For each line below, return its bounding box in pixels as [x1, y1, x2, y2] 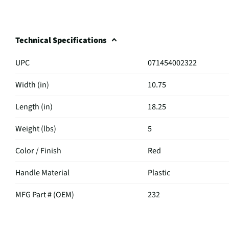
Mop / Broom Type [15, 211, 78, 222]
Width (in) [15, 79, 49, 90]
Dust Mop [148, 211, 180, 222]
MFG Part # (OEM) [15, 189, 74, 200]
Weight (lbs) [15, 123, 56, 134]
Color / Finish [15, 145, 61, 156]
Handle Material [15, 167, 70, 178]
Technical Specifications [15, 34, 106, 46]
